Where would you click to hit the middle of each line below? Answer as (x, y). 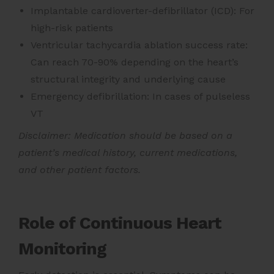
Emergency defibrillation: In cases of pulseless (140, 96)
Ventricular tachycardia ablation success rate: (139, 45)
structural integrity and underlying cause (128, 79)
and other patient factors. (80, 169)
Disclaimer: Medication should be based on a (125, 135)
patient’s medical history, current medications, (128, 152)
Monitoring (62, 248)
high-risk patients (72, 28)
